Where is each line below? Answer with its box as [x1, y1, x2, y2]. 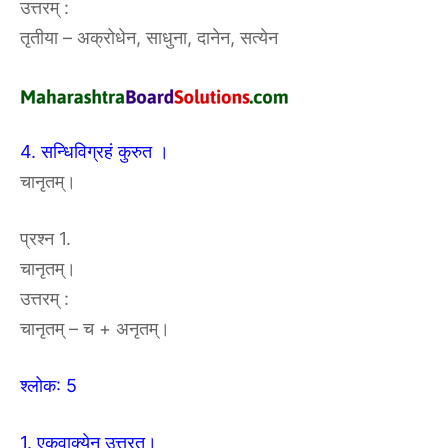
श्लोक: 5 [20, 375, 77, 396]
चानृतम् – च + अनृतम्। [20, 318, 170, 339]
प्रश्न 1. [20, 228, 71, 249]
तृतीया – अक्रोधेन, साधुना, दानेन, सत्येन [20, 27, 278, 48]
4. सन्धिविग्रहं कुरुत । [20, 141, 169, 162]
